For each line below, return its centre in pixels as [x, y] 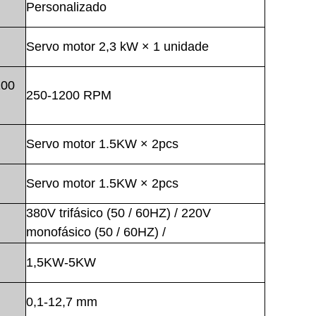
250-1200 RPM [69, 95]
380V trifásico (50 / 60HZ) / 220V [119, 213]
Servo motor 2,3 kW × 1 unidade [117, 46]
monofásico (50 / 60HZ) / [96, 232]
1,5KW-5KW [61, 262]
